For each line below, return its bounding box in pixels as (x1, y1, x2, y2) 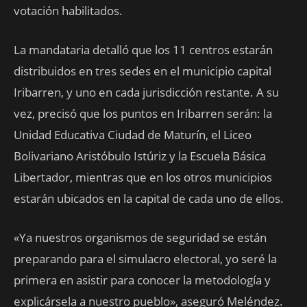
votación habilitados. (14, 3, 123, 19)
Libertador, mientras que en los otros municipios (14, 169, 272, 186)
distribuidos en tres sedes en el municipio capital (14, 63, 271, 79)
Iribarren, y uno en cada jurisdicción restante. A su (14, 84, 279, 101)
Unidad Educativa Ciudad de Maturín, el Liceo (14, 127, 251, 143)
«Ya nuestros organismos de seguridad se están (14, 230, 267, 246)
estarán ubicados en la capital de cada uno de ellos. (14, 191, 284, 207)
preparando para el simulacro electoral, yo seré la (14, 251, 277, 267)
